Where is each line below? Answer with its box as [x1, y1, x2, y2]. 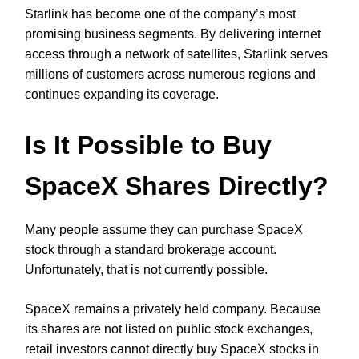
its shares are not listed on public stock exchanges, [25, 322, 313, 337]
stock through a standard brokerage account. [25, 243, 276, 257]
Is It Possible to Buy [25, 131, 272, 160]
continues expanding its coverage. [25, 87, 219, 101]
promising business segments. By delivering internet [25, 26, 321, 41]
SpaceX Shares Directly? [25, 171, 329, 201]
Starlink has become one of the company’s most [25, 6, 296, 21]
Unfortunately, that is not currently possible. [25, 263, 268, 277]
